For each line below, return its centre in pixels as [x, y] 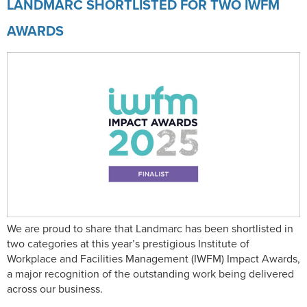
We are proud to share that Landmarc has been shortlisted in [150, 228]
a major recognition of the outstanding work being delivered [150, 273]
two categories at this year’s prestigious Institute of [128, 243]
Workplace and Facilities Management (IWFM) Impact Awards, [153, 258]
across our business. [55, 288]
